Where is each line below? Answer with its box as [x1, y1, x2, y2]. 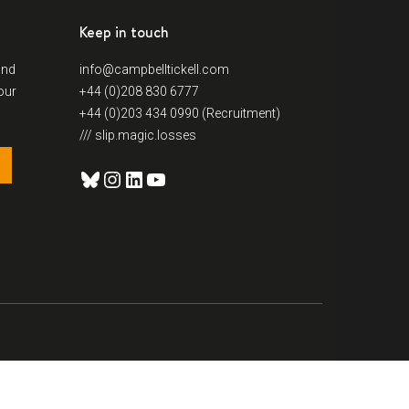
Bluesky [79, 165, 155, 192]
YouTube [144, 165, 230, 192]
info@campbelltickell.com [79, 62, 229, 78]
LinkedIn [122, 165, 207, 192]
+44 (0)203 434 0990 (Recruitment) [79, 106, 280, 121]
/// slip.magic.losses [79, 128, 196, 143]
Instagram [100, 165, 202, 192]
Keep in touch [79, 22, 169, 43]
